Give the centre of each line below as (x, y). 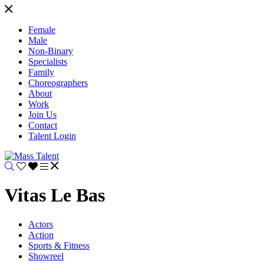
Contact (43, 125)
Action (41, 235)
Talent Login (52, 136)
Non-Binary (51, 51)
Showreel (46, 256)
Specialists (48, 62)
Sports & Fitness (59, 245)
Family (41, 72)
